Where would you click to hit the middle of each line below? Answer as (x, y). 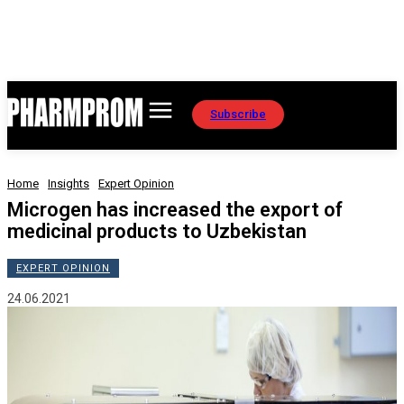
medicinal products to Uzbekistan (157, 231)
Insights (69, 184)
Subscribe (238, 114)
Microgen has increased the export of (175, 210)
